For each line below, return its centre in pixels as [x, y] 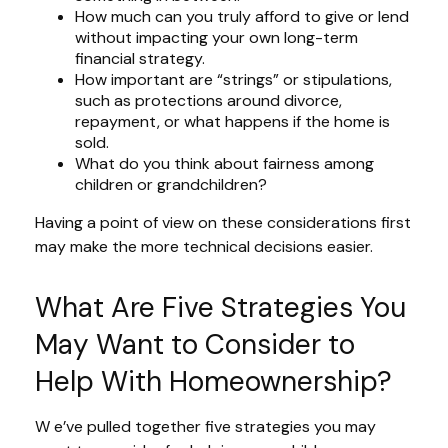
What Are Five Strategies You [220, 307]
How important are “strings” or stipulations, [233, 79]
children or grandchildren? [171, 184]
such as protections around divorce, [208, 100]
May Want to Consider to [195, 344]
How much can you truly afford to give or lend [242, 16]
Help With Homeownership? [213, 381]
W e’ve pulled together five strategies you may [205, 426]
